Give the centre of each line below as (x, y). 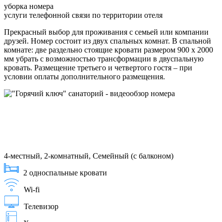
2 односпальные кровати (65, 173)
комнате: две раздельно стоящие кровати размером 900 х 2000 (109, 50)
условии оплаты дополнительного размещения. (84, 77)
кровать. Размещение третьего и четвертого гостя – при (98, 68)
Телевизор (41, 207)
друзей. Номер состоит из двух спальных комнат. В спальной (108, 41)
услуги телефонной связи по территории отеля (83, 15)
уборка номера (29, 6)
